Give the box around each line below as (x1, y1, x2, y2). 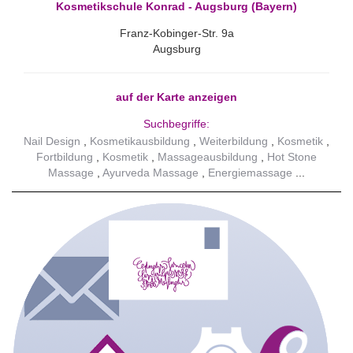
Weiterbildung (199, 134, 268, 147)
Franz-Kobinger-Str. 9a (119, 27, 234, 40)
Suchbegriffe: (143, 117, 210, 131)
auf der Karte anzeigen (116, 91, 237, 104)
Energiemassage (208, 165, 292, 179)
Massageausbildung (158, 150, 258, 163)
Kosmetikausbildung (90, 134, 190, 147)
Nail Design (24, 134, 80, 147)
